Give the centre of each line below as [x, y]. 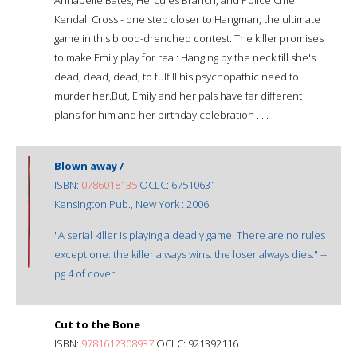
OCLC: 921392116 [196, 343]
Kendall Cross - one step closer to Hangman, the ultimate [187, 19]
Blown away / [89, 165]
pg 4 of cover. [86, 273]
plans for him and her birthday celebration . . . [161, 114]
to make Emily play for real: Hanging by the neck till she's [185, 57]
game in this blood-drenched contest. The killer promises [189, 38]
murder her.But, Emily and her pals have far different [178, 95]
